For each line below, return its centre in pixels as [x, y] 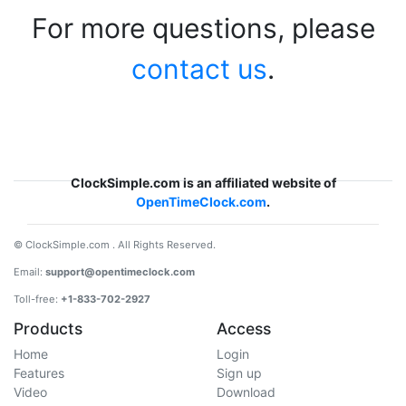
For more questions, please [203, 28]
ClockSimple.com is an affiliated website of [203, 183]
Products [48, 329]
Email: [29, 272]
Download [246, 392]
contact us [199, 69]
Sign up [239, 373]
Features [39, 373]
